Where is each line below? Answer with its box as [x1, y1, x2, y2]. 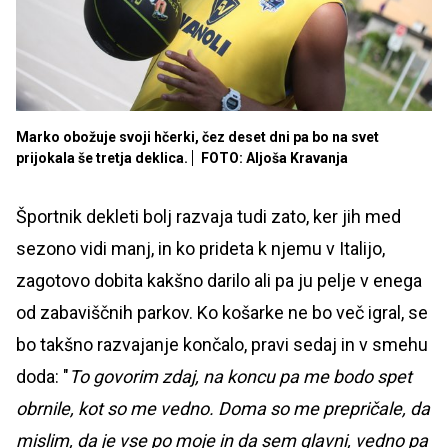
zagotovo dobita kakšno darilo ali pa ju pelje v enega [16, 269, 422, 291]
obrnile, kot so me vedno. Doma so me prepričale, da [16, 397, 430, 419]
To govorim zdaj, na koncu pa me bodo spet [69, 365, 412, 387]
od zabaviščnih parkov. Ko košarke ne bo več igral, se [16, 301, 428, 323]
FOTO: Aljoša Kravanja [201, 149, 348, 166]
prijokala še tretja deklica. [16, 149, 188, 166]
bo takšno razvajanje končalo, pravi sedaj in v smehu [16, 333, 428, 355]
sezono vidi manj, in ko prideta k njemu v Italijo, [16, 237, 385, 259]
